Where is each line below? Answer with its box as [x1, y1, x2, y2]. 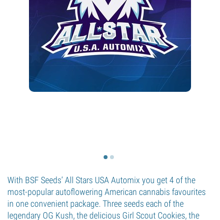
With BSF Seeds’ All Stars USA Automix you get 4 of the [7, 175, 195, 185]
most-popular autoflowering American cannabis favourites [7, 187, 206, 197]
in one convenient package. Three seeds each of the [7, 198, 184, 209]
